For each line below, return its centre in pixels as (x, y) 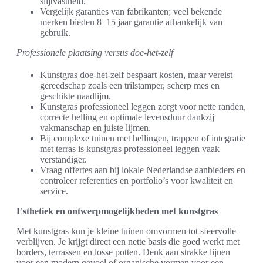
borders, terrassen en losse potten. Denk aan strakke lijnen (123, 252)
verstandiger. (63, 160)
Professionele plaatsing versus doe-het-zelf (95, 53)
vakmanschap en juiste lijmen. (95, 128)
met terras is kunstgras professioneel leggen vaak (130, 149)
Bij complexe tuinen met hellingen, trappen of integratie (143, 139)
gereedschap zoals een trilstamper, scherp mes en (130, 86)
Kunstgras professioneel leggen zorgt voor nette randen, (143, 107)
